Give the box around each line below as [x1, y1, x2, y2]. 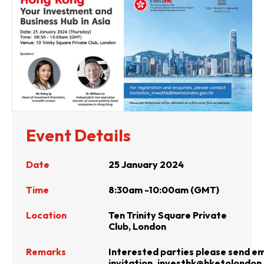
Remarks [26, 246, 66, 258]
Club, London [108, 220, 166, 233]
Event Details [26, 125, 131, 146]
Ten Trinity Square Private [108, 209, 227, 222]
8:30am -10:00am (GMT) [108, 184, 219, 196]
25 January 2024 [108, 159, 184, 171]
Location [26, 209, 67, 222]
